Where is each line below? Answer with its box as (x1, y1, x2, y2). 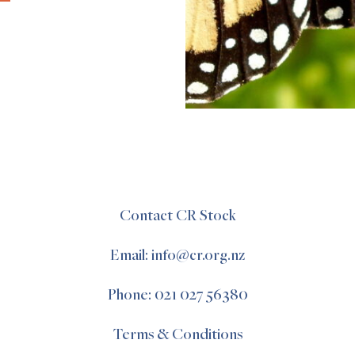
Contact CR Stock (119, 208, 236, 225)
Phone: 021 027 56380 (107, 287, 248, 304)
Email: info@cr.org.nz (110, 247, 245, 265)
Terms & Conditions (113, 326, 242, 344)
